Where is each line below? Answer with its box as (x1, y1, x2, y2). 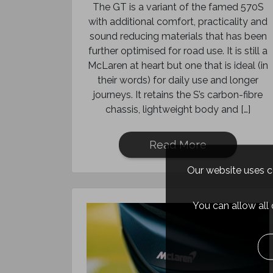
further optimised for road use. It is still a (88, 45, 268, 57)
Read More (149, 138, 207, 151)
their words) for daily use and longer (97, 74, 258, 86)
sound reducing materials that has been (89, 30, 267, 42)
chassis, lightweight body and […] (105, 104, 250, 115)
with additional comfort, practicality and (88, 16, 268, 27)
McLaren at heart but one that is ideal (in (88, 60, 268, 71)
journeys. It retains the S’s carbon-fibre (93, 89, 263, 101)
